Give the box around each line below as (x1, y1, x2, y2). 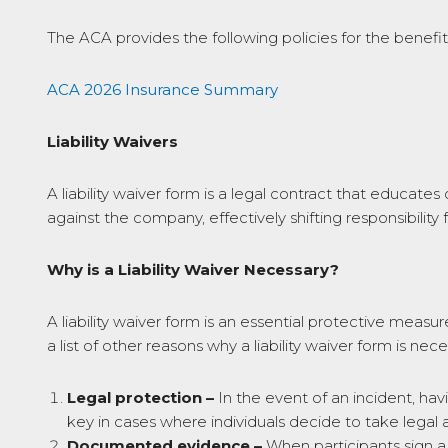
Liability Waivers (47, 132, 178, 151)
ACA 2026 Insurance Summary (47, 80, 278, 99)
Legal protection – (67, 388, 214, 407)
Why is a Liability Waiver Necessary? (47, 260, 339, 279)
